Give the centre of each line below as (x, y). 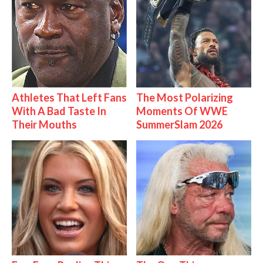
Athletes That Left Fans (69, 98)
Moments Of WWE (182, 111)
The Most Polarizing (185, 98)
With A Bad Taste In (59, 111)
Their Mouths (44, 125)
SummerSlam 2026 (180, 125)
